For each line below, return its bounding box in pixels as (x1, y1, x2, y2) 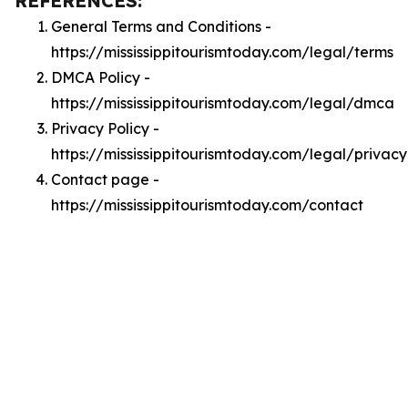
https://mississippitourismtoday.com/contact (51, 196, 363, 214)
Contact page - (51, 170, 159, 189)
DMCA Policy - (51, 68, 150, 87)
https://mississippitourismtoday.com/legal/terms (51, 43, 393, 61)
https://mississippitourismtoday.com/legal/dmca (51, 94, 394, 112)
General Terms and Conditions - (51, 17, 271, 36)
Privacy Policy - (51, 119, 159, 138)
